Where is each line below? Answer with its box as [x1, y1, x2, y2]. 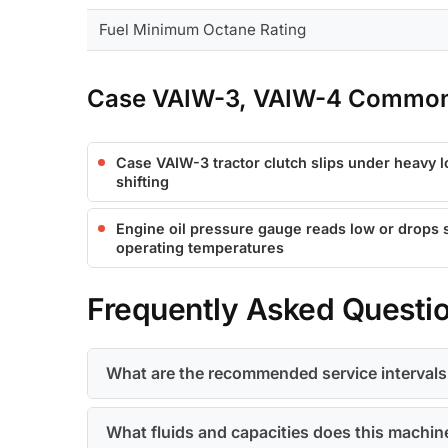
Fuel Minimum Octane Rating [99, 20, 307, 40]
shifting [116, 173, 170, 191]
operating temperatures [116, 239, 285, 257]
